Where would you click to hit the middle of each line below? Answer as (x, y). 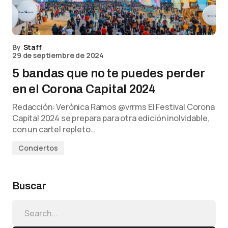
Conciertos (38, 148)
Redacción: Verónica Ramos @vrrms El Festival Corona (113, 107)
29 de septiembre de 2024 (58, 55)
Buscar (29, 186)
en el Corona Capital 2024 (84, 89)
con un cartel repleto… (54, 129)
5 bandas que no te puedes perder (109, 73)
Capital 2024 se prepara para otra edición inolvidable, (111, 118)
